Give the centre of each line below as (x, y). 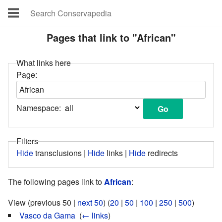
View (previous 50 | (43, 202)
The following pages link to (56, 182)
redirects (162, 153)
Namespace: (39, 108)
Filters (27, 141)
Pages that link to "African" (111, 37)
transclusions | (60, 153)
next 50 (90, 202)
